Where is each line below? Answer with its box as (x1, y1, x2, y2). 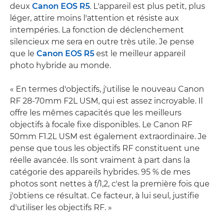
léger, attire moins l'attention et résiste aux (10, 13, 179, 23)
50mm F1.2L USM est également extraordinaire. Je (10, 132, 207, 141)
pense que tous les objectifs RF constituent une (10, 144, 200, 153)
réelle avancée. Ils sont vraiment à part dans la (10, 155, 190, 165)
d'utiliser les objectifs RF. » (10, 203, 112, 212)
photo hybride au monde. (10, 61, 111, 70)
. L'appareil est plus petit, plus (90, 1, 205, 11)
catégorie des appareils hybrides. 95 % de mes (10, 167, 190, 177)
